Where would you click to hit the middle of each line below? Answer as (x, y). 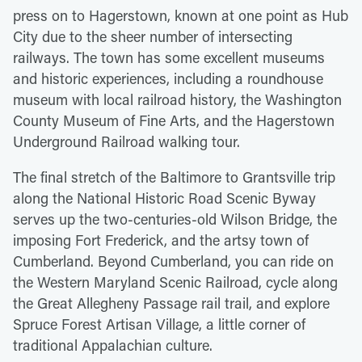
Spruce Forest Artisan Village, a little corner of (159, 324)
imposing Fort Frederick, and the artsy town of (161, 240)
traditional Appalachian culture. (115, 345)
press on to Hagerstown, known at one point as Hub (181, 15)
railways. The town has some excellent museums (169, 57)
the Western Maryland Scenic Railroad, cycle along (175, 282)
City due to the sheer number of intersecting (153, 36)
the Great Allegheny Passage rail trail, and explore (171, 303)
